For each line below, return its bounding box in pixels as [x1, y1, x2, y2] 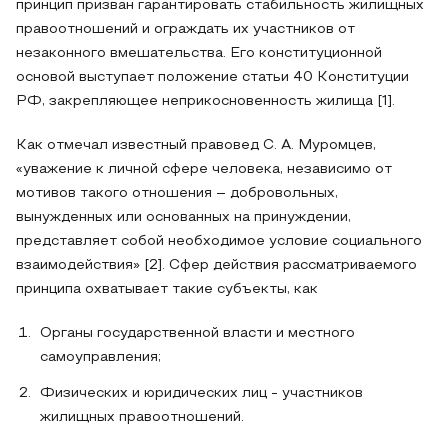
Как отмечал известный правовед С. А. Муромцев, [16, 139, 376, 152]
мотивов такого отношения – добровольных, [16, 187, 338, 200]
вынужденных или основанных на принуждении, [16, 211, 351, 224]
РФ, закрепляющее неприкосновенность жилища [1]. [16, 95, 395, 108]
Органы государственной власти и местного [40, 327, 355, 340]
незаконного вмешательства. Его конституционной [16, 47, 382, 60]
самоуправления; [40, 351, 161, 364]
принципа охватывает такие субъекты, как [16, 283, 318, 296]
